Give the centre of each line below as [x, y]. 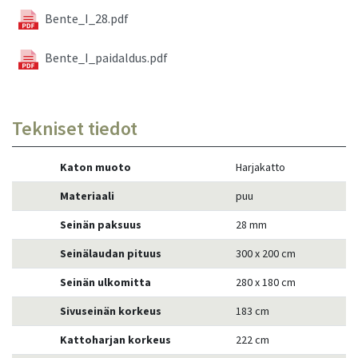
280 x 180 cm [266, 282]
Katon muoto [95, 167]
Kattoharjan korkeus [115, 339]
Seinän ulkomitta [105, 282]
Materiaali [87, 195]
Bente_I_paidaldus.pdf [106, 58]
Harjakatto [261, 167]
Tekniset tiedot [75, 128]
